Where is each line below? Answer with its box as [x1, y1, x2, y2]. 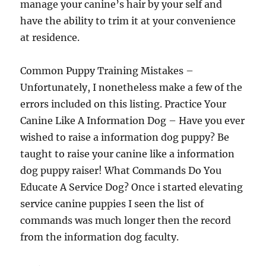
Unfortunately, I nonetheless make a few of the [20, 81, 243, 93]
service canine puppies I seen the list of [20, 198, 204, 210]
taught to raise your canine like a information [20, 148, 235, 160]
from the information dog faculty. [20, 231, 179, 243]
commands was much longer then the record [20, 214, 232, 226]
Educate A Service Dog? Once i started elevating [20, 181, 243, 193]
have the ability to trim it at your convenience [20, 15, 236, 27]
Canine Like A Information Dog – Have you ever [20, 115, 245, 126]
